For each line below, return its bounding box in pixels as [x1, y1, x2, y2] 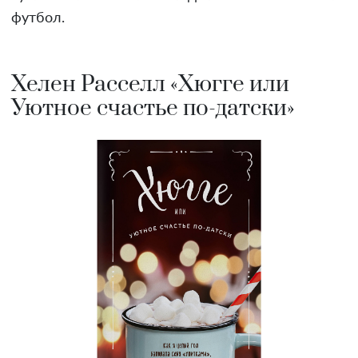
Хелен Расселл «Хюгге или [11, 70, 289, 99]
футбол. [11, 11, 65, 26]
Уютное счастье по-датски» [11, 94, 295, 123]
